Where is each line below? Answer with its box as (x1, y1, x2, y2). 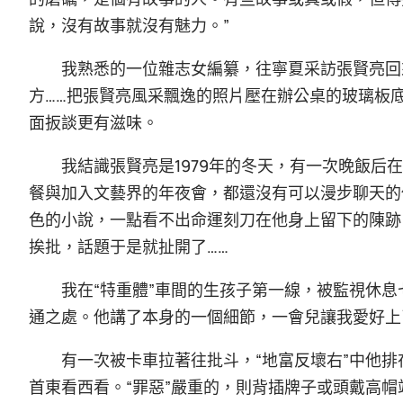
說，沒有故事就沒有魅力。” (29, 13, 229, 36)
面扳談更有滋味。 (29, 111, 158, 133)
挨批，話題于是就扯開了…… (29, 235, 228, 257)
